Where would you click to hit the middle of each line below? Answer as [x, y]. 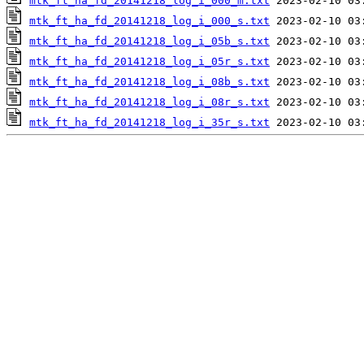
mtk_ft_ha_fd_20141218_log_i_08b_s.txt [149, 82]
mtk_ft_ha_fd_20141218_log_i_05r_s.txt [149, 62]
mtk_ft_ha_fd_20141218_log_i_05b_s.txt [149, 41]
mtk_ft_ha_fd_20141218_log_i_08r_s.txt [149, 102]
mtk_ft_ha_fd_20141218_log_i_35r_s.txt [149, 123]
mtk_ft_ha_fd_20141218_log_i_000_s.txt [149, 21]
